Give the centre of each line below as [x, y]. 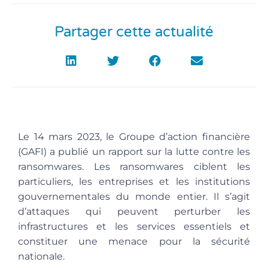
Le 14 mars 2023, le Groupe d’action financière [134, 136]
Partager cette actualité [134, 32]
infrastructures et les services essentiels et [134, 226]
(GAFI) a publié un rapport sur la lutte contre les [134, 151]
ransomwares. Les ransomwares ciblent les [134, 166]
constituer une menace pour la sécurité [134, 241]
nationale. [41, 256]
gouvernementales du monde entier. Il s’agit [134, 196]
